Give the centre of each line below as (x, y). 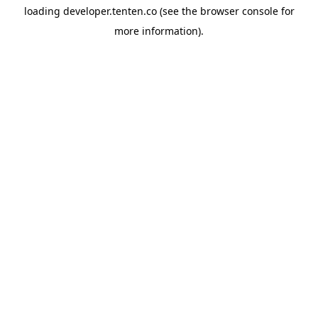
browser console (239, 11)
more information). (159, 31)
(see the (177, 11)
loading (43, 11)
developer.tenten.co (110, 11)
